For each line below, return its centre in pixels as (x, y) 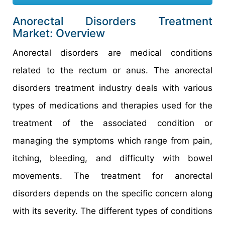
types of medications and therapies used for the (113, 105)
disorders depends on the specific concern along (113, 193)
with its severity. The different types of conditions (113, 211)
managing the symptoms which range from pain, (113, 140)
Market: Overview (59, 33)
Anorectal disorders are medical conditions (113, 52)
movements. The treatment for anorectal (113, 176)
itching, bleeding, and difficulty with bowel (113, 158)
